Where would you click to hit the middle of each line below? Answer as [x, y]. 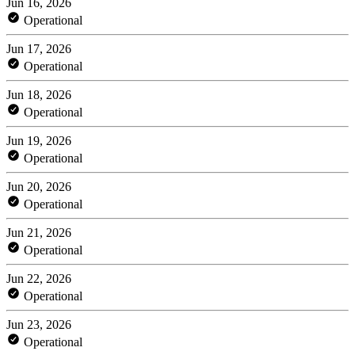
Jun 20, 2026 [39, 186]
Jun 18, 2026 [39, 94]
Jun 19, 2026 [39, 140]
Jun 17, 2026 [39, 48]
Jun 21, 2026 [39, 232]
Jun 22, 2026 [39, 278]
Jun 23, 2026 [39, 324]
